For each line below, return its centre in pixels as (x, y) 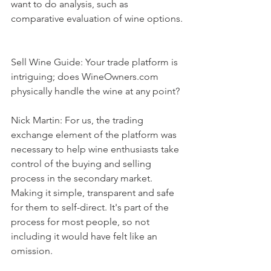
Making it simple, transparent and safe (94, 192)
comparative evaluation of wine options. (97, 18)
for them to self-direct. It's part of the (91, 207)
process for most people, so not (81, 221)
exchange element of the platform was (95, 134)
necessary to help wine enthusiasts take (96, 149)
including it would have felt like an (85, 236)
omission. (32, 250)
